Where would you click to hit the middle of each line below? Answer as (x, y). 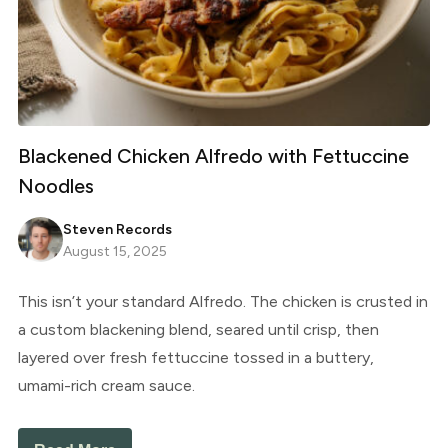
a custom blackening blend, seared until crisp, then (198, 329)
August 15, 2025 (114, 251)
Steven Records (117, 229)
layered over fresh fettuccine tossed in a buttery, (195, 357)
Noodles (55, 185)
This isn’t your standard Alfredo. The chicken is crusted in (222, 301)
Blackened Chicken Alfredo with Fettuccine (213, 155)
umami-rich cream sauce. (106, 385)
